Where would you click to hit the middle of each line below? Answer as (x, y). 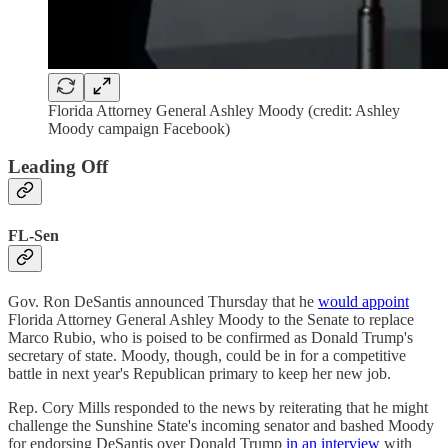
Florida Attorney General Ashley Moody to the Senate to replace (211, 319)
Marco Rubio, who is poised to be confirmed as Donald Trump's (210, 337)
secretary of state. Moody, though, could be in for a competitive (207, 355)
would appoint (363, 301)
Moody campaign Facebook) (139, 128)
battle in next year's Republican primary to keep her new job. (199, 373)
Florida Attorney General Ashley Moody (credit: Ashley (224, 110)
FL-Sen (33, 235)
